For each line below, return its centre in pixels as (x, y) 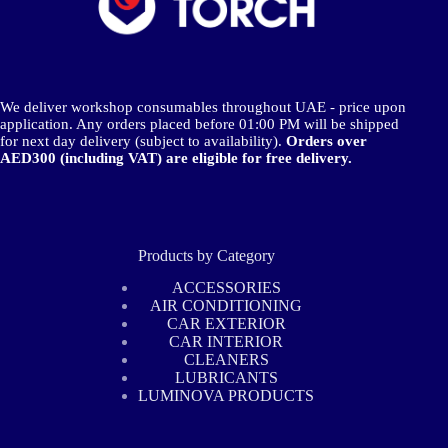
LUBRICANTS (226, 378)
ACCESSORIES (226, 288)
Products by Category (206, 255)
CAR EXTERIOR (226, 324)
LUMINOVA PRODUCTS (226, 396)
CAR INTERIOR (226, 342)
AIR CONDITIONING (226, 306)
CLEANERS (226, 360)
